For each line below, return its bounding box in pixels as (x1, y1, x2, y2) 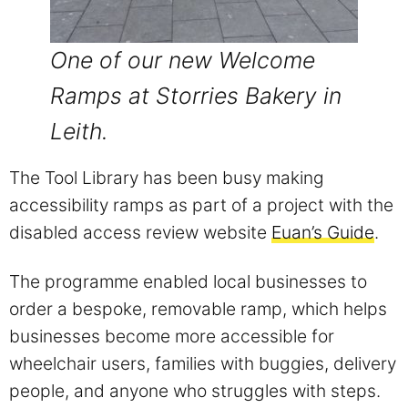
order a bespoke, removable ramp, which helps (9, 297, 387, 320)
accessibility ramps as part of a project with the (9, 193, 393, 216)
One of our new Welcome (50, 46, 315, 74)
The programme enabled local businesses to (9, 270, 367, 292)
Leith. (50, 117, 108, 145)
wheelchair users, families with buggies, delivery (9, 352, 396, 374)
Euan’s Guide (271, 220, 374, 243)
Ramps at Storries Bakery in (50, 81, 342, 109)
